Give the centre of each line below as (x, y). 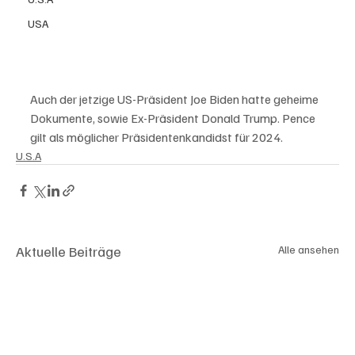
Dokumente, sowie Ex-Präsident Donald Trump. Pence (174, 118)
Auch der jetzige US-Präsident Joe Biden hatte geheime (176, 99)
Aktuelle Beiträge (69, 251)
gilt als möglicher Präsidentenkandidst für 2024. (158, 137)
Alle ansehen (309, 249)
